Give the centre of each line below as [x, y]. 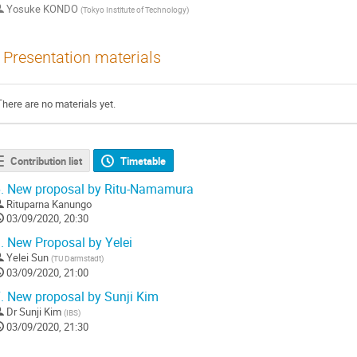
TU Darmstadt [77, 258]
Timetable [143, 161]
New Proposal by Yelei [68, 242]
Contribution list [46, 161]
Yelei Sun [27, 257]
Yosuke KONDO [42, 9]
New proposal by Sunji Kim [81, 296]
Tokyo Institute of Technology [135, 10]
